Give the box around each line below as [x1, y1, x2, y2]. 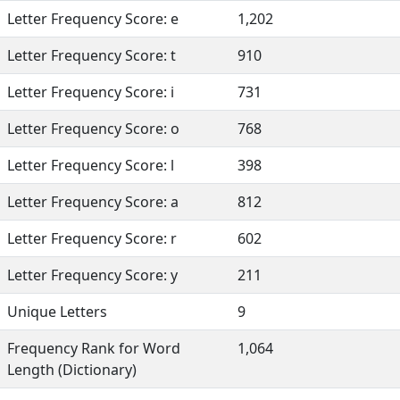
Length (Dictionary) [7, 360, 137, 379]
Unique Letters [7, 302, 107, 321]
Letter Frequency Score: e [7, 9, 179, 29]
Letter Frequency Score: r [7, 229, 177, 248]
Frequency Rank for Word [7, 338, 180, 358]
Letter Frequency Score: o [7, 119, 179, 138]
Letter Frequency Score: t [7, 46, 176, 65]
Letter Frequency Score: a [7, 192, 179, 212]
